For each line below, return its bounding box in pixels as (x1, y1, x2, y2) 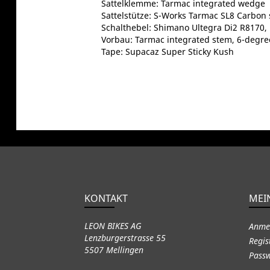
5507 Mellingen (84, 243, 143, 256)
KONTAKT (84, 191, 128, 205)
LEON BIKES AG (84, 219, 142, 231)
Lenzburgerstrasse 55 (84, 231, 166, 243)
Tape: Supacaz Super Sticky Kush (101, 45, 234, 57)
